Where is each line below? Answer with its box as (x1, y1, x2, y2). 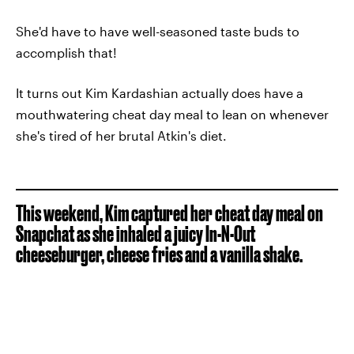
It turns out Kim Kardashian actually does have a (16, 85, 303, 100)
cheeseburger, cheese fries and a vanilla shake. (16, 241, 303, 266)
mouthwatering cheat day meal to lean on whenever (16, 106, 329, 122)
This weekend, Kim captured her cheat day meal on (16, 200, 323, 225)
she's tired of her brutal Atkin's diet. (16, 127, 227, 143)
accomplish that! (16, 44, 117, 60)
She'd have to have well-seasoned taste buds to (16, 23, 299, 39)
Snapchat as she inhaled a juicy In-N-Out (16, 220, 255, 246)
